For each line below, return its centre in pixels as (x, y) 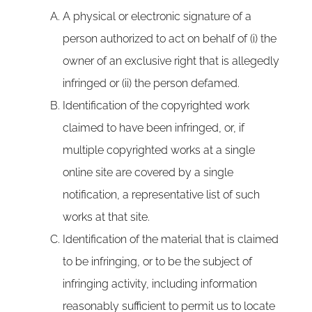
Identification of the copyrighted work (156, 106)
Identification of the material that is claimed (171, 239)
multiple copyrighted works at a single (159, 150)
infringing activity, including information (160, 284)
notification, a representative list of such (161, 195)
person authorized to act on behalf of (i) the (170, 39)
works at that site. (106, 217)
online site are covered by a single (148, 172)
